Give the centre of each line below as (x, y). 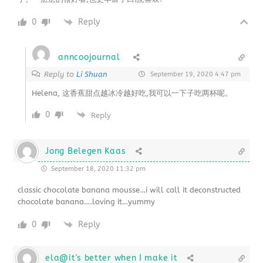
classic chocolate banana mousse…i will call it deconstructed (129, 190)
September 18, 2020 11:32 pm (98, 168)
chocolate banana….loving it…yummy (87, 201)
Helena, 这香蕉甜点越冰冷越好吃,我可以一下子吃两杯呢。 (132, 93)
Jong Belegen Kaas (86, 151)
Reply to (60, 74)
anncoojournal (89, 57)
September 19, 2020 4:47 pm (194, 74)
